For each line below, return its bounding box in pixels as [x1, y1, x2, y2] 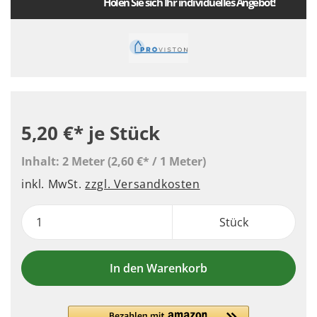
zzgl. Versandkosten [85, 176, 200, 192]
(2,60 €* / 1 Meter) [108, 154, 206, 169]
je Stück [88, 120, 160, 146]
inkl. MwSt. [21, 176, 86, 192]
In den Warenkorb [110, 260, 207, 276]
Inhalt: [21, 154, 62, 169]
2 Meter [62, 154, 108, 169]
